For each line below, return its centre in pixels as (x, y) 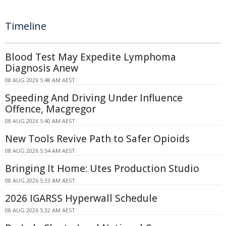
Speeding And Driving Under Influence (94, 98)
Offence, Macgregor (50, 109)
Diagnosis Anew (42, 68)
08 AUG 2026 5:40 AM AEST (40, 121)
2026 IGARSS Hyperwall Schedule (81, 199)
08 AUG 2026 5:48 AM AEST (40, 80)
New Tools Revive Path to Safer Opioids (97, 139)
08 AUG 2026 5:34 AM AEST (40, 151)
